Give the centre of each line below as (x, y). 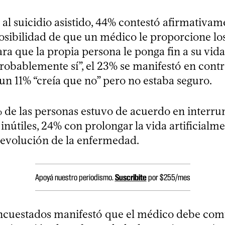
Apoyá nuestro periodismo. (75, 177)
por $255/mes (168, 177)
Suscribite (131, 177)
